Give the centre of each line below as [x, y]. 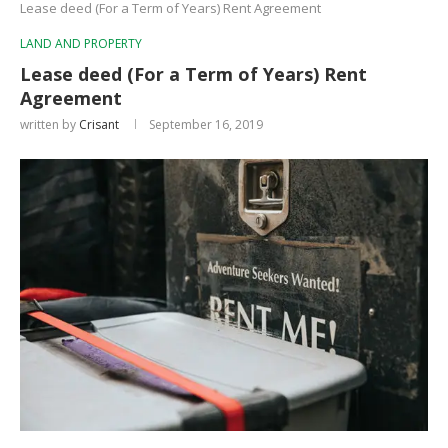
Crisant [99, 124]
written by [49, 124]
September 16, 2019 [206, 124]
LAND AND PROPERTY [81, 43]
